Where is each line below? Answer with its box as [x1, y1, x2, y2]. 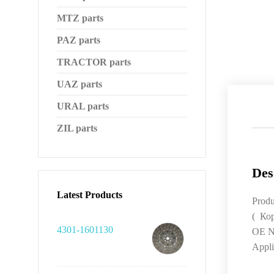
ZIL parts [57, 123, 97, 133]
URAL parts [57, 101, 109, 111]
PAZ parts [57, 35, 100, 45]
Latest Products [57, 190, 122, 200]
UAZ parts [57, 79, 102, 89]
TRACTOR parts [57, 57, 131, 67]
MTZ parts [57, 13, 103, 23]
